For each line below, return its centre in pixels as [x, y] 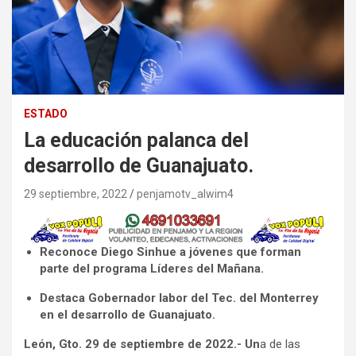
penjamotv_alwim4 [185, 193]
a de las [280, 344]
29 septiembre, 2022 [75, 193]
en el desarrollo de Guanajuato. [128, 315]
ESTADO [46, 113]
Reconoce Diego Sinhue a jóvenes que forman [170, 252]
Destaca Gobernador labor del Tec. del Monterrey [179, 298]
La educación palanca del [136, 140]
